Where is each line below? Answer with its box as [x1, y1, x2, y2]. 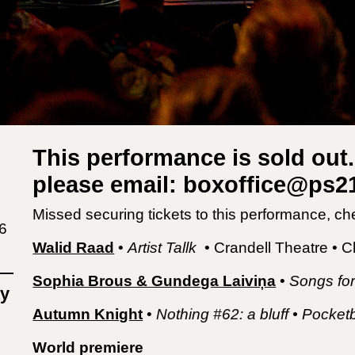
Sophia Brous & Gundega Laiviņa [32, 273, 277, 289]
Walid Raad [32, 239, 115, 256]
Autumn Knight [32, 306, 143, 323]
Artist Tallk [128, 239, 201, 256]
